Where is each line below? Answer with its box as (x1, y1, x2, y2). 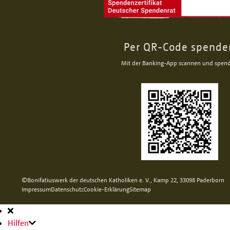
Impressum (22, 185, 51, 193)
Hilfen (8, 217, 29, 228)
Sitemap (129, 185, 151, 193)
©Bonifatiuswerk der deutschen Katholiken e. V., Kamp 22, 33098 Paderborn (22, 176, 224, 184)
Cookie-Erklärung (84, 185, 129, 193)
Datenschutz (51, 185, 84, 193)
